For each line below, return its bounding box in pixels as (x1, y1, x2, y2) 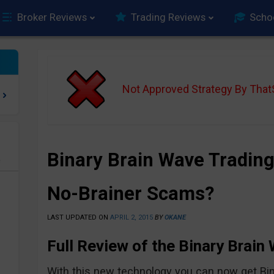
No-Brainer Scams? (46, 182, 214, 205)
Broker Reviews (17, 11, 87, 23)
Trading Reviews (131, 11, 206, 23)
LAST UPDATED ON (46, 213, 110, 221)
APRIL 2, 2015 (109, 213, 153, 221)
